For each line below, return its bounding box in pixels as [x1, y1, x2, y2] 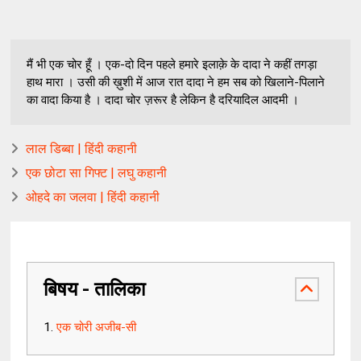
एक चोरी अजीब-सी [56, 320, 140, 334]
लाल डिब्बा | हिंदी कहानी [26, 141, 138, 156]
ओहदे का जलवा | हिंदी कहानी [26, 189, 160, 205]
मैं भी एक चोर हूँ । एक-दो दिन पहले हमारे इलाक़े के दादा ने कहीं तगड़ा [27, 57, 317, 72]
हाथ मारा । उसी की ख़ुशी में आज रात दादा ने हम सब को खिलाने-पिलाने [27, 75, 326, 89]
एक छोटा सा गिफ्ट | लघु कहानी [26, 165, 168, 180]
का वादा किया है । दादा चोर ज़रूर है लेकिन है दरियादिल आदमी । [27, 93, 300, 107]
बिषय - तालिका [44, 278, 146, 301]
